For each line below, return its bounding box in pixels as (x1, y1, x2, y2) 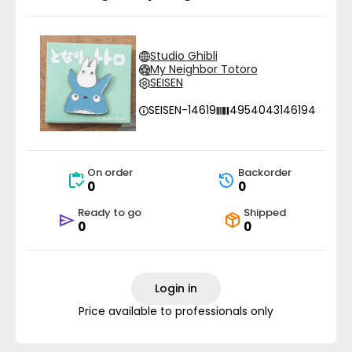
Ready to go (78, 205, 141, 220)
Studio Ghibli (149, 48, 218, 64)
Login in (155, 280, 197, 296)
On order (86, 165, 133, 180)
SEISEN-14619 (148, 102, 216, 118)
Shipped (243, 205, 286, 220)
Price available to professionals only (79, 303, 273, 319)
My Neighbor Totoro (149, 61, 258, 77)
